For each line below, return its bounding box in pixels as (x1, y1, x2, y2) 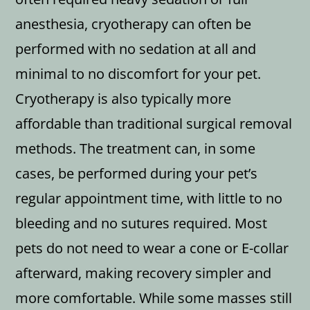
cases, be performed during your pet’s (15, 163, 258, 183)
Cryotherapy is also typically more (15, 89, 232, 108)
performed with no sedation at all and (15, 39, 257, 58)
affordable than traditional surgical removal (15, 113, 293, 133)
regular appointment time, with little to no (15, 188, 283, 208)
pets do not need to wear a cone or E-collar (15, 238, 289, 257)
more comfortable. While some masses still (15, 288, 293, 307)
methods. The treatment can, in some (15, 138, 256, 158)
